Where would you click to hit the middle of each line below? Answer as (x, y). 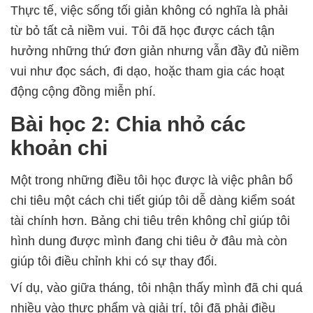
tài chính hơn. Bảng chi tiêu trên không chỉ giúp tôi (150, 220)
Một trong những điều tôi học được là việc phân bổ (152, 180)
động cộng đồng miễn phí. (83, 91)
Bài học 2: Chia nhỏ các (128, 124)
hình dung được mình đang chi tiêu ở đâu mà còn (149, 241)
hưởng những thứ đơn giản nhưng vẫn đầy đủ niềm (155, 51)
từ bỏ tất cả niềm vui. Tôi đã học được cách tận (143, 30)
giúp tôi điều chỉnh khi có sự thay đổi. (114, 261)
